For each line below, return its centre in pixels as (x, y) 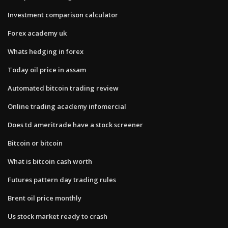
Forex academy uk (37, 33)
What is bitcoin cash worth (50, 161)
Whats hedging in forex (46, 51)
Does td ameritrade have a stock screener (75, 124)
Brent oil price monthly (45, 198)
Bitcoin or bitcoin (35, 143)
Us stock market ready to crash (58, 216)
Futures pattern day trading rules (62, 179)
